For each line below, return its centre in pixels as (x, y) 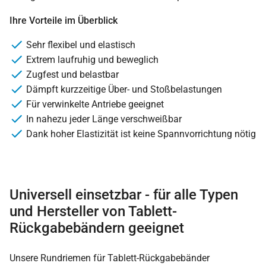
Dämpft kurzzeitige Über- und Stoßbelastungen (124, 89)
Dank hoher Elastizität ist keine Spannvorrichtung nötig (141, 134)
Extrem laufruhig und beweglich (92, 59)
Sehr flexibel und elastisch (81, 45)
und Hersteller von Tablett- (93, 211)
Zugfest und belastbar (72, 74)
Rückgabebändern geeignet (97, 228)
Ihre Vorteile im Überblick (64, 20)
